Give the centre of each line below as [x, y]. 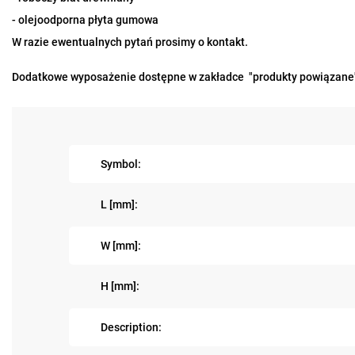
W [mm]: [121, 245]
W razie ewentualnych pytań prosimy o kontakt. [130, 42]
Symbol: [121, 164]
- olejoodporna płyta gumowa [85, 20]
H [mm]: [120, 286]
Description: [131, 327]
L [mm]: [119, 204]
